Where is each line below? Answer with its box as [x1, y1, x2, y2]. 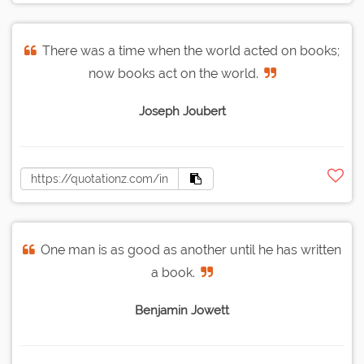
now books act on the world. [88, 66, 258, 82]
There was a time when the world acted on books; [42, 43, 340, 59]
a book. [151, 265, 195, 281]
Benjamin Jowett [135, 303, 229, 318]
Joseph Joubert [138, 104, 226, 119]
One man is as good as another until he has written [41, 242, 341, 258]
